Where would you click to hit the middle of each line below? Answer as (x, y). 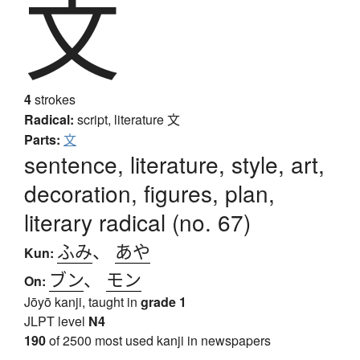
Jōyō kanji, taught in (82, 302)
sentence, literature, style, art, (174, 164)
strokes (53, 100)
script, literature (122, 120)
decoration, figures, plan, (149, 193)
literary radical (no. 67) (137, 222)
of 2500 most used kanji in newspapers (158, 341)
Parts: (42, 140)
